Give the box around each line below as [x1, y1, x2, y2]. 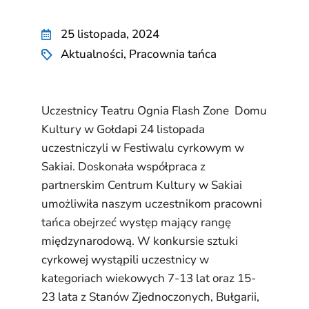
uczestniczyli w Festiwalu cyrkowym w [41, 140, 244, 156]
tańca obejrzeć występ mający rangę [41, 215, 231, 230]
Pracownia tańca [129, 46, 217, 62]
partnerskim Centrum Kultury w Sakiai [41, 177, 242, 193]
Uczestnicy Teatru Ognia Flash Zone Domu [41, 103, 267, 119]
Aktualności [61, 46, 123, 62]
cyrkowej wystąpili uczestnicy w [41, 252, 209, 268]
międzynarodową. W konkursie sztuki [41, 233, 238, 249]
